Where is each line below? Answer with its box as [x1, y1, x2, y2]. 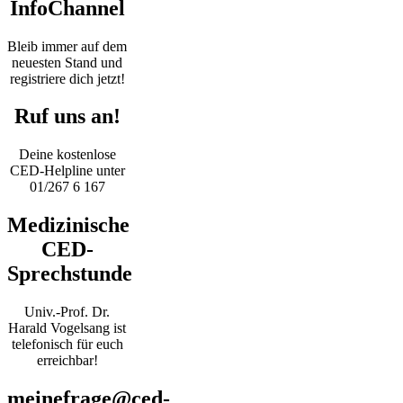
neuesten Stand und [12, 54, 123, 70]
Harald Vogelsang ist [8, 320, 127, 336]
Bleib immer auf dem [7, 38, 128, 54]
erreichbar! [36, 353, 98, 369]
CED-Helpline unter [9, 163, 125, 179]
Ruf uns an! [13, 104, 121, 129]
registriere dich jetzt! [9, 70, 125, 86]
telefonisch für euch [11, 336, 123, 353]
